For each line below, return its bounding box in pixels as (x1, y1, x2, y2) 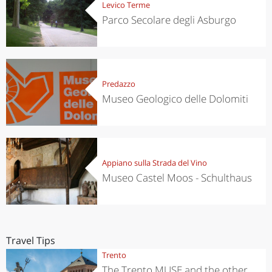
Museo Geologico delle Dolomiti (101, 91, 248, 106)
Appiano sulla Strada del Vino (101, 157, 207, 168)
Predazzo (101, 78, 135, 89)
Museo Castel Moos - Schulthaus (101, 170, 252, 185)
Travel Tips (6, 234, 55, 247)
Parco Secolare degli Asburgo (101, 12, 236, 27)
